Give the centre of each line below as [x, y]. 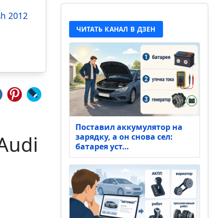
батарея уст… [102, 146]
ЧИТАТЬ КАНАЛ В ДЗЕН [116, 29]
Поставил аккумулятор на [129, 127]
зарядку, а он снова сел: [124, 136]
